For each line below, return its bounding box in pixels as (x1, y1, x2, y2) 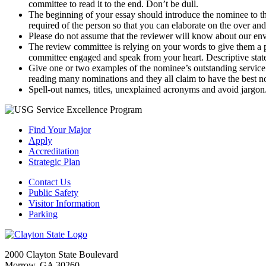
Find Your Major (28, 125, 91, 135)
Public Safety (28, 188, 78, 198)
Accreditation (28, 146, 79, 157)
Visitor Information (28, 198, 100, 209)
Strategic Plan (28, 157, 80, 167)
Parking (28, 209, 58, 220)
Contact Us (28, 177, 71, 188)
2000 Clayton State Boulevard (5, 249, 118, 260)
